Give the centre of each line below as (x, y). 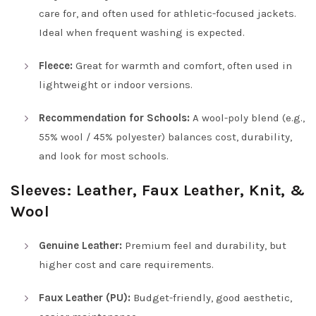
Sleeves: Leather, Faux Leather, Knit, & (158, 190)
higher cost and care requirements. (126, 264)
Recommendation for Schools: (114, 117)
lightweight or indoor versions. (116, 84)
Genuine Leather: (80, 245)
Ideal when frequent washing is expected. (142, 32)
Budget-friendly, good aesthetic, (211, 297)
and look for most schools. (104, 156)
